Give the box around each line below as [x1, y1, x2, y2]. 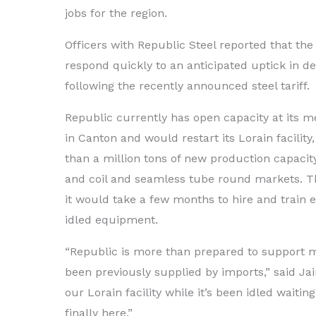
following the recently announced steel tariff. [65, 78, 310, 92]
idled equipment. [65, 212, 158, 226]
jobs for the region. [65, 6, 167, 20]
